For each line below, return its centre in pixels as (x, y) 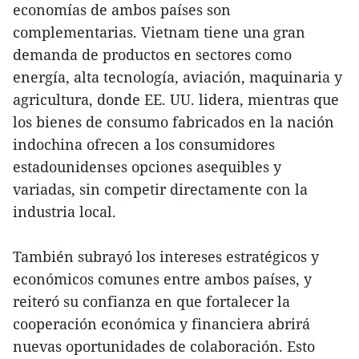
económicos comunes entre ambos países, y (162, 279)
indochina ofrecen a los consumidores (144, 145)
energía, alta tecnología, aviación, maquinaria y (177, 77)
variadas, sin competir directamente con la (160, 190)
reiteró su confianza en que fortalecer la (151, 302)
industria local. (65, 212)
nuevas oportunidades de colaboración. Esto (164, 347)
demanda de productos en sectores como (152, 55)
